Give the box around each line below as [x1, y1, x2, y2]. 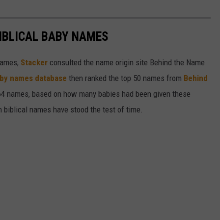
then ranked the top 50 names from [67, 73, 184, 83]
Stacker [21, 57, 48, 67]
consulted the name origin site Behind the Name [48, 57, 205, 67]
